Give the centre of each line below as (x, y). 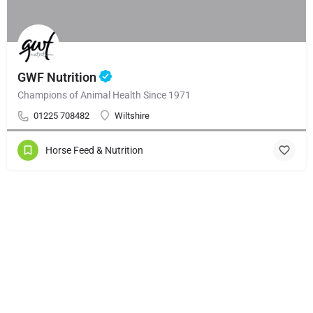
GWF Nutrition (58, 77)
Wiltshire (132, 115)
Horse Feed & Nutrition (94, 151)
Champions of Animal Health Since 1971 (104, 95)
